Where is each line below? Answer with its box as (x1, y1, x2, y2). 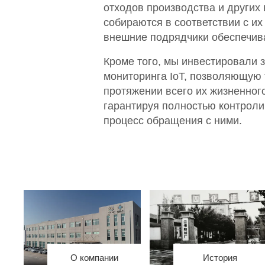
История (203, 253, 238, 263)
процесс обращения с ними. (103, 115, 242, 127)
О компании (70, 253, 118, 263)
